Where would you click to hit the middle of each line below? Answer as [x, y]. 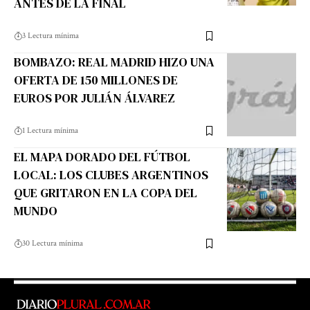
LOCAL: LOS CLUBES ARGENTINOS [111, 175]
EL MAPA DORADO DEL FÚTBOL [102, 157]
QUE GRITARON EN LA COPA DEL [106, 193]
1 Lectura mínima [50, 131]
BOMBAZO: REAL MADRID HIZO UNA [114, 62]
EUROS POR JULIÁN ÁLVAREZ [94, 98]
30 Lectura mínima [53, 244]
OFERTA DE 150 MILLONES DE [96, 80]
